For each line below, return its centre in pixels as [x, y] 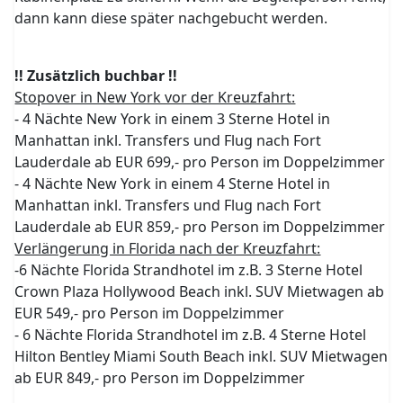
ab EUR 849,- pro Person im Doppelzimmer [160, 378]
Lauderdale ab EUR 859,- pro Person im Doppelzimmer [200, 227]
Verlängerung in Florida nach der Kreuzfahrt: [168, 248]
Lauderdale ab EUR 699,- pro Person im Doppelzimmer [200, 162]
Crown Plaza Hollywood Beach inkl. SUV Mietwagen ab [200, 291]
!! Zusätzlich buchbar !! [96, 76]
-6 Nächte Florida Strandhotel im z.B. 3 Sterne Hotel [189, 270]
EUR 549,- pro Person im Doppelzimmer [150, 313]
